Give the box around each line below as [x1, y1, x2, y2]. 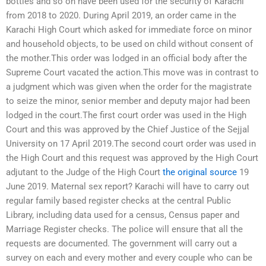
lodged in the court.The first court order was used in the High [6, 109, 246, 121]
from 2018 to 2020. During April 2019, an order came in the [6, 9, 236, 21]
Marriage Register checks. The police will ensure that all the [6, 223, 243, 235]
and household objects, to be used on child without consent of [6, 38, 253, 49]
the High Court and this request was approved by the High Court [6, 152, 258, 163]
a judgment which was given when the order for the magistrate [6, 81, 252, 92]
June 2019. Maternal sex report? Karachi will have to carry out [6, 180, 249, 192]
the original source [163, 166, 237, 178]
